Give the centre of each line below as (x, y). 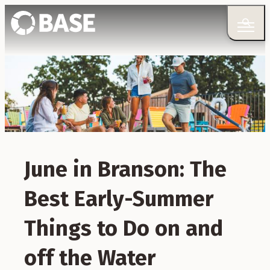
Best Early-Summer (119, 199)
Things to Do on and (124, 228)
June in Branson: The (125, 169)
